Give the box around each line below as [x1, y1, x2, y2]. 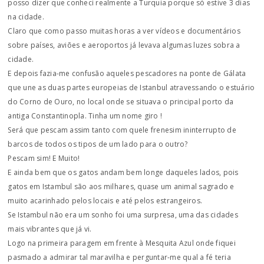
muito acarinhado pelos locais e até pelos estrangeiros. [8, 196, 203, 206]
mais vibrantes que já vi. [8, 224, 92, 234]
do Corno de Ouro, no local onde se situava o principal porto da [8, 97, 234, 107]
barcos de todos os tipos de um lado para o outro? [8, 139, 188, 149]
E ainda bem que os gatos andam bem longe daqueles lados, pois [8, 167, 239, 177]
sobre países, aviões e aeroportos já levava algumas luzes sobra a [8, 40, 240, 50]
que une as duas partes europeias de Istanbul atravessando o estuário [8, 82, 255, 93]
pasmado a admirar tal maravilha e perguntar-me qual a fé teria [8, 252, 231, 262]
